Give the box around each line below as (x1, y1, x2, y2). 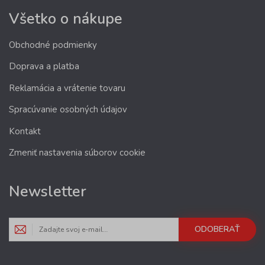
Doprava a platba (9, 60, 79, 73)
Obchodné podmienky (9, 38, 97, 51)
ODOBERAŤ (195, 224, 240, 235)
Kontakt (9, 125, 41, 137)
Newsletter (9, 182, 86, 202)
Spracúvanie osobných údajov (9, 104, 127, 116)
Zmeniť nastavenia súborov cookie (9, 147, 146, 159)
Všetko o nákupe (9, 9, 122, 30)
